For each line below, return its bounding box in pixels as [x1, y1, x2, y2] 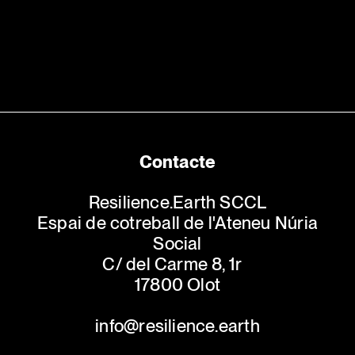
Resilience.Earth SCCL [88, 192, 267, 213]
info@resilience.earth [95, 315, 260, 337]
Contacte [139, 151, 216, 173]
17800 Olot [134, 274, 221, 296]
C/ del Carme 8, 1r [102, 254, 253, 275]
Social [153, 233, 202, 254]
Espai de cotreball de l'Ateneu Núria [37, 212, 318, 234]
